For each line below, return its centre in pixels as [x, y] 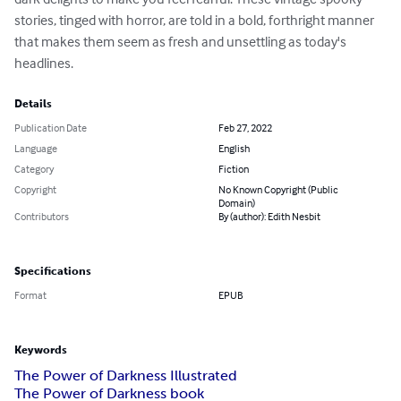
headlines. [44, 63]
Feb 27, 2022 [245, 128]
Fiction [234, 169]
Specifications [53, 272]
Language [36, 149]
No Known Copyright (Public [278, 190]
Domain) [237, 203]
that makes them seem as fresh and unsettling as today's [182, 42]
